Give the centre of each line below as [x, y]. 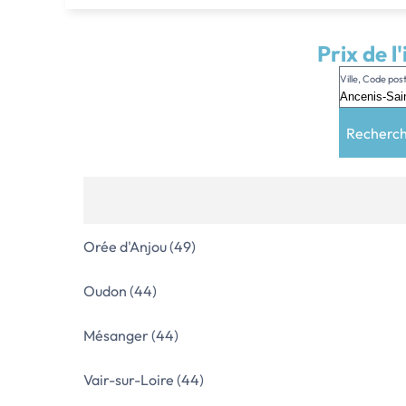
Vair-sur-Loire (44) [144, 380]
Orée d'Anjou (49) [140, 246]
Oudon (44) [120, 291]
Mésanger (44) [131, 335]
